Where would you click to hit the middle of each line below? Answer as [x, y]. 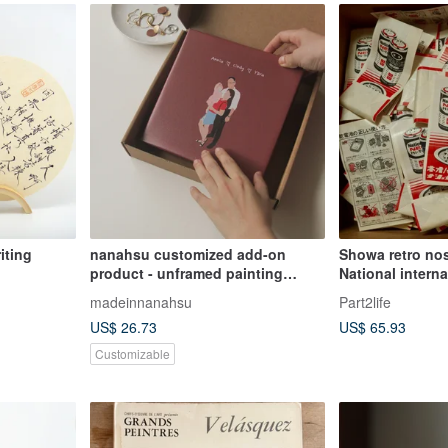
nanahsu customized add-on [187, 254]
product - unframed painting [186, 273]
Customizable [132, 354]
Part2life [365, 302]
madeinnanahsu [140, 302]
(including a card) [150, 292]
